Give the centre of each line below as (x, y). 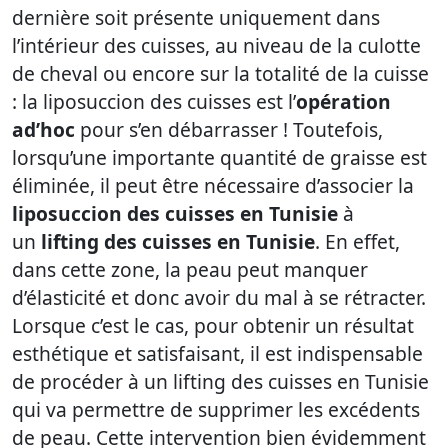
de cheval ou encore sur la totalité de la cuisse (220, 74)
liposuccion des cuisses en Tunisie (175, 214)
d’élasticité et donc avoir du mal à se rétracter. (219, 298)
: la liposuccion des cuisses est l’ (154, 102)
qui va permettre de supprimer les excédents (216, 410)
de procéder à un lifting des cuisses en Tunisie (220, 382)
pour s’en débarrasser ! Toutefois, (229, 130)
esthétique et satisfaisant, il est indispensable (217, 354)
